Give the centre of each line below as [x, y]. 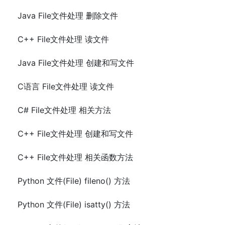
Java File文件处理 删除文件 [68, 16]
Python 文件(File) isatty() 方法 [74, 205]
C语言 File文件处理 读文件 [66, 87]
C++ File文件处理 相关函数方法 [75, 157]
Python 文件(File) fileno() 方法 [74, 181]
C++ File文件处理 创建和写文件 [75, 134]
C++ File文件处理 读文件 [63, 39]
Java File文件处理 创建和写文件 [76, 63]
